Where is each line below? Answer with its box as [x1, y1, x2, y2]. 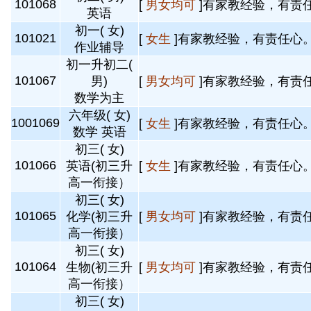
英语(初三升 [66, 159, 133, 173]
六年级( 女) [68, 108, 131, 122]
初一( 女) [74, 24, 124, 37]
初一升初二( [66, 58, 133, 72]
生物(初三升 [66, 260, 133, 274]
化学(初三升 [66, 210, 133, 224]
